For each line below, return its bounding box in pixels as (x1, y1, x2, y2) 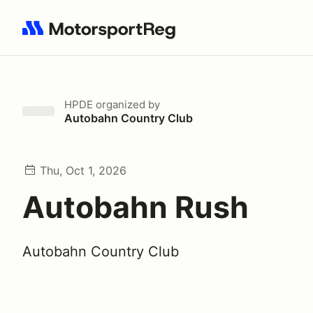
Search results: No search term (22, 29, 184, 43)
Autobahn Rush (22, 189, 249, 225)
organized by (93, 98, 160, 111)
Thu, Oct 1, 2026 (40, 163, 126, 177)
